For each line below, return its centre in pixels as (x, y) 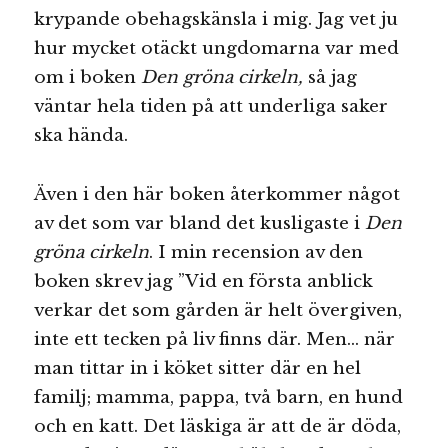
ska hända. (81, 135)
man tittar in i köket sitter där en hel (198, 368)
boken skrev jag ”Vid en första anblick (204, 281)
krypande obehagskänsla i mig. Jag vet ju (216, 19)
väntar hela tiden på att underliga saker (211, 106)
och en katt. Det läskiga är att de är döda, (218, 426)
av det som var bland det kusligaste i (200, 223)
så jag (333, 77)
